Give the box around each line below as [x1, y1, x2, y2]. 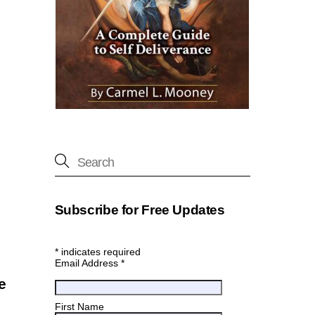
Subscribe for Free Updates [54, 202, 225, 218]
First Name [54, 301, 104, 313]
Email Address [54, 257, 121, 269]
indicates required [58, 245, 141, 257]
